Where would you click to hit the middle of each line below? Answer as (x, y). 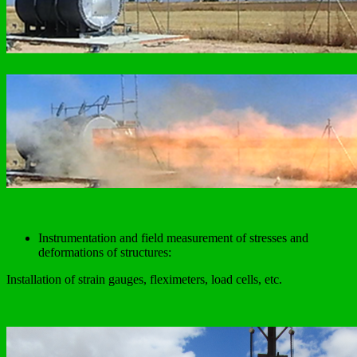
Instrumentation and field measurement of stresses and (173, 237)
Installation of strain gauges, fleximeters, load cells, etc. (144, 279)
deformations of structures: (105, 252)
